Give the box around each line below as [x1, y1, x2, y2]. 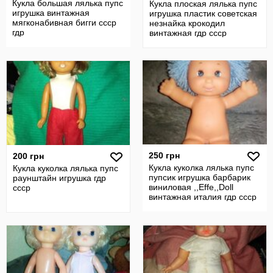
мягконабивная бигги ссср [12, 18, 116, 27]
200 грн [13, 151, 44, 161]
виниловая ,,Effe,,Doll [149, 182, 233, 192]
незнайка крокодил [149, 18, 225, 28]
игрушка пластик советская [149, 9, 257, 18]
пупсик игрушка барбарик [149, 172, 250, 182]
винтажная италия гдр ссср [149, 192, 257, 202]
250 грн [149, 151, 180, 160]
